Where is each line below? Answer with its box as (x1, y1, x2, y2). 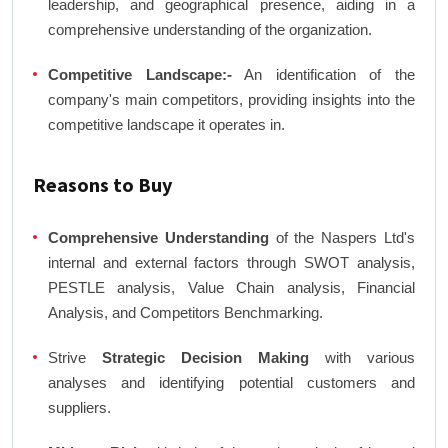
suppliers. (48, 399, 111, 417)
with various (309, 349, 415, 367)
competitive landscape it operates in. (48, 116, 285, 134)
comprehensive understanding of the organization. (48, 21, 372, 39)
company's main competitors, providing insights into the (48, 91, 415, 109)
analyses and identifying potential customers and (48, 374, 415, 392)
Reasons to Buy (33, 172, 172, 198)
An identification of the (231, 66, 416, 84)
